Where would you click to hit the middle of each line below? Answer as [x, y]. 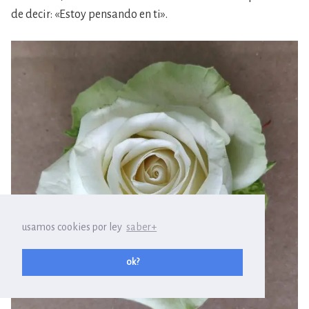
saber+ [142, 227]
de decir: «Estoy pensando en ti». [89, 15]
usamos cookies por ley [73, 227]
